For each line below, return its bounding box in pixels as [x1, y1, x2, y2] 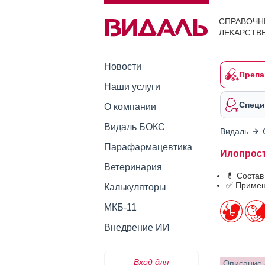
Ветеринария [104, 162, 162, 172]
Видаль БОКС [104, 122, 165, 132]
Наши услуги [104, 82, 160, 92]
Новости [104, 62, 141, 72]
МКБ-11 [104, 202, 137, 212]
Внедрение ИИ [104, 222, 170, 232]
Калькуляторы [104, 182, 166, 192]
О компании [104, 102, 156, 112]
